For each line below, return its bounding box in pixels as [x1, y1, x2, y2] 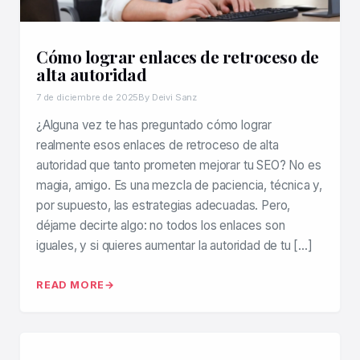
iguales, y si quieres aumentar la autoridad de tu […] [36, 238, 313, 254]
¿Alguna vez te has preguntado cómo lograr [36, 117, 272, 133]
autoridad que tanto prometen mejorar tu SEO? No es [36, 157, 321, 174]
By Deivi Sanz [138, 92, 198, 104]
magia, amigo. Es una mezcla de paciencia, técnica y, [36, 178, 323, 194]
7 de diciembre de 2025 [36, 92, 139, 104]
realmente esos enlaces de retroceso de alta [36, 137, 279, 153]
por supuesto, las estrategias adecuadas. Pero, [36, 198, 291, 214]
